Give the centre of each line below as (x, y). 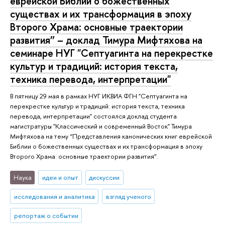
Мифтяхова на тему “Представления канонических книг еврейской (111, 136)
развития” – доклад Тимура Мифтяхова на (106, 40)
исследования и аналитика (54, 197)
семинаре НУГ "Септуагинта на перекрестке (111, 53)
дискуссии (104, 178)
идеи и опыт (60, 178)
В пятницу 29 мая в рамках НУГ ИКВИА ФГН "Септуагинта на (99, 96)
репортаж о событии (46, 216)
